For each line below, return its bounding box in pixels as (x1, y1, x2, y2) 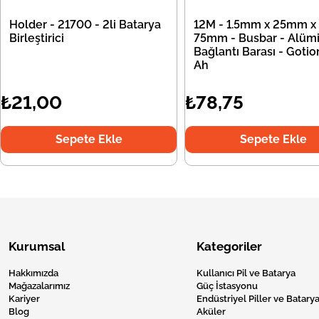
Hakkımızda (9, 268, 58, 279)
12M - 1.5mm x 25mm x (194, 18, 317, 32)
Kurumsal (9, 239, 65, 254)
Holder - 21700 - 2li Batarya (9, 18, 161, 32)
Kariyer (9, 293, 40, 305)
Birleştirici (9, 31, 64, 46)
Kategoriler (197, 239, 262, 254)
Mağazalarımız (9, 281, 70, 292)
